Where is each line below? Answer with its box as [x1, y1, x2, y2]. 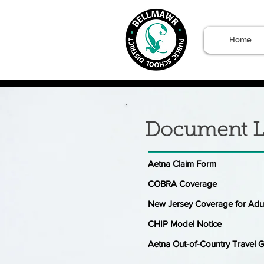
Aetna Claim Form [148, 159, 216, 169]
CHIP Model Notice [148, 219, 222, 229]
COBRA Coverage [148, 179, 217, 189]
